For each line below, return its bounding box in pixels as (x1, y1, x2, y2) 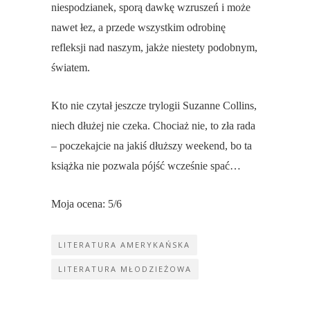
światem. (51, 62, 90, 74)
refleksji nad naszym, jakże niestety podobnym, (51, 42, 257, 54)
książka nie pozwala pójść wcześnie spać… (51, 160, 241, 172)
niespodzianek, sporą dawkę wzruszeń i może (51, 1, 250, 14)
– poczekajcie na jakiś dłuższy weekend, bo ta (51, 140, 252, 152)
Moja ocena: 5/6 (51, 198, 122, 210)
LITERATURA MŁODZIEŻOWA (58, 264, 192, 275)
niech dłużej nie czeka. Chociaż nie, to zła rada (51, 120, 255, 132)
